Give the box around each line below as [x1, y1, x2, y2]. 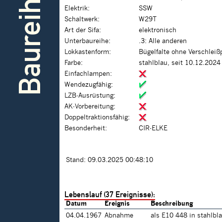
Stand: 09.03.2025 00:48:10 [66, 157, 153, 164]
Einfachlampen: [64, 70, 112, 78]
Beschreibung [151, 200, 193, 208]
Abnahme [105, 212, 133, 220]
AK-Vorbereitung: [64, 103, 115, 111]
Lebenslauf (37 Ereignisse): [64, 190, 155, 200]
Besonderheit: [64, 125, 107, 132]
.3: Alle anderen [139, 38, 187, 45]
